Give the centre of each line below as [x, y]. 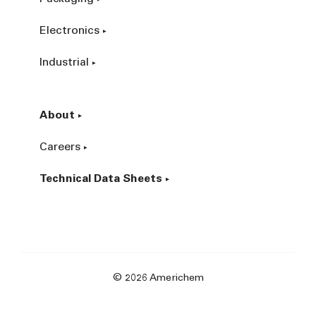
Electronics [69, 31]
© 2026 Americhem [158, 278]
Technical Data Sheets [101, 179]
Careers [60, 147]
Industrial [64, 62]
